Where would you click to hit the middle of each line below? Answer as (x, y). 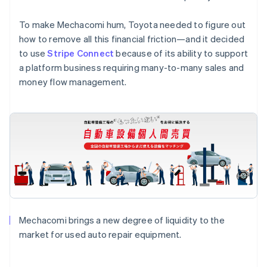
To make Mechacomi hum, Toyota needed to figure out (133, 24)
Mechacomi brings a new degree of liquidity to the (122, 220)
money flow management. (73, 82)
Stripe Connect (82, 53)
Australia (54, 252)
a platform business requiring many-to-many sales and (132, 67)
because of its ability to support (182, 53)
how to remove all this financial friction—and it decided (132, 39)
